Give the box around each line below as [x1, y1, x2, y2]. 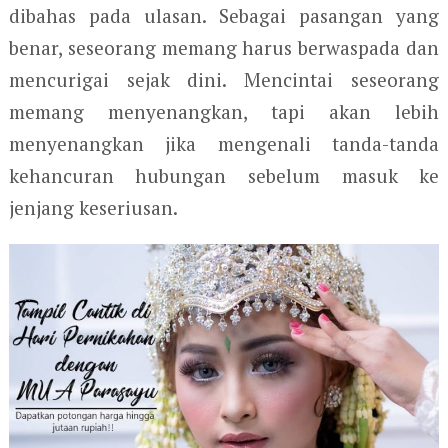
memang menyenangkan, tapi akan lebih [8, 99, 440, 125]
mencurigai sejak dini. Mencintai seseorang [8, 67, 440, 93]
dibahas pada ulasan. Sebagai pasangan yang [8, 3, 440, 29]
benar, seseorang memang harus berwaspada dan [8, 35, 440, 61]
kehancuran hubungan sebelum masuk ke [8, 163, 440, 189]
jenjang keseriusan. [8, 195, 178, 221]
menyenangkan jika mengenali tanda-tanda [8, 131, 440, 157]
